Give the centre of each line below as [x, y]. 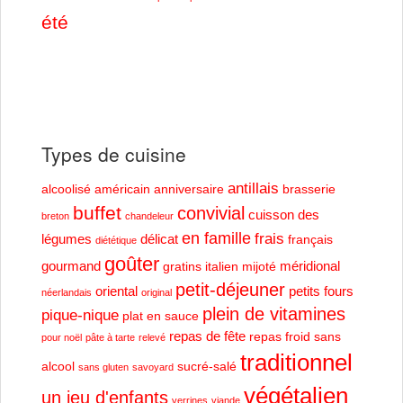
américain [122, 189]
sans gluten [103, 367]
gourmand [71, 265]
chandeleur [149, 215]
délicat [159, 238]
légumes [67, 238]
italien [222, 266]
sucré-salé [207, 366]
